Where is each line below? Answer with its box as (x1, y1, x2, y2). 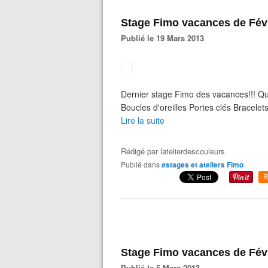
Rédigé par (121, 145, 160, 157)
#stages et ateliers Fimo (162, 159, 243, 170)
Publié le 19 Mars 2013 (126, 32, 204, 44)
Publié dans (126, 159, 160, 169)
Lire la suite (121, 114, 165, 126)
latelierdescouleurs (160, 145, 225, 157)
